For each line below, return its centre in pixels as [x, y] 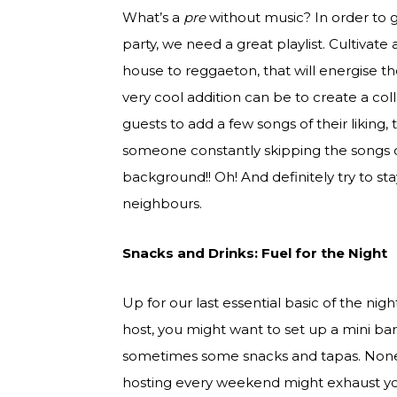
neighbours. [164, 204]
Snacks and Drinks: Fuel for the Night [255, 253]
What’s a [153, 18]
